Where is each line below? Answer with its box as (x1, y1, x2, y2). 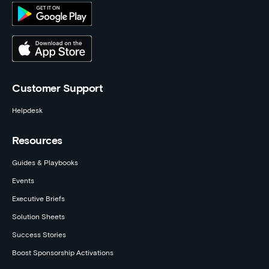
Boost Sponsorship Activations (12, 249, 113, 257)
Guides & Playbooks (12, 159, 78, 167)
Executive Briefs (12, 195, 65, 203)
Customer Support (12, 83, 103, 94)
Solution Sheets (12, 213, 65, 221)
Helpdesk (12, 107, 43, 115)
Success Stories (12, 231, 66, 239)
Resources (12, 135, 62, 147)
